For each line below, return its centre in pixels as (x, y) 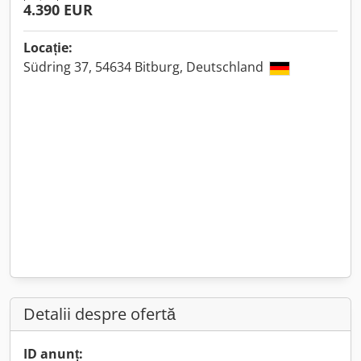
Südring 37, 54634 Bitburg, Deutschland (145, 67)
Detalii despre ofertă (100, 314)
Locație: (48, 48)
